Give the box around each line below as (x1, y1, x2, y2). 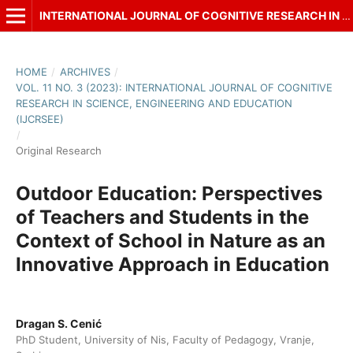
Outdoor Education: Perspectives (15, 181, 322, 205)
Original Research (15, 143, 102, 157)
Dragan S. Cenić (15, 316, 102, 330)
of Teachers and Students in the (15, 205, 309, 229)
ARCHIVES (59, 65, 110, 78)
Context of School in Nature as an (15, 229, 325, 252)
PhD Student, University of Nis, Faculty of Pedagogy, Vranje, (15, 333, 314, 346)
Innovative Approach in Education (15, 252, 329, 276)
